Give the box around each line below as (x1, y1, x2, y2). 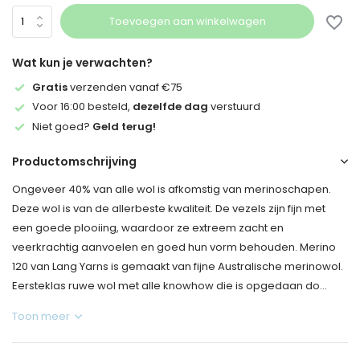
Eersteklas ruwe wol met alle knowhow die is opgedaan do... (12, 278, 327, 294)
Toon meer (12, 309, 70, 325)
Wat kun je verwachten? (12, 55, 153, 71)
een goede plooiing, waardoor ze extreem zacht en (12, 220, 284, 236)
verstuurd (208, 99, 260, 115)
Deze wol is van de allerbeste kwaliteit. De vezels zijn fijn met (12, 201, 325, 217)
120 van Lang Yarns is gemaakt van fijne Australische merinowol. (12, 259, 343, 275)
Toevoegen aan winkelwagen (108, 13, 266, 29)
